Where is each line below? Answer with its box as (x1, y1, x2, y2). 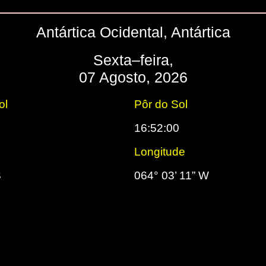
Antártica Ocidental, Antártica (36, 24, 230, 40)
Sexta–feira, (93, 52, 173, 68)
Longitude (134, 145, 185, 158)
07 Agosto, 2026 (78, 69, 188, 85)
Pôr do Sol (134, 98, 188, 110)
